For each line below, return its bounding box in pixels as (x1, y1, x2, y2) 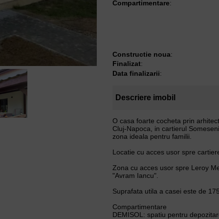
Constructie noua (112, 50, 171, 58)
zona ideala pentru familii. (112, 132, 192, 141)
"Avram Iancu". (112, 172, 158, 180)
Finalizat (112, 60, 141, 68)
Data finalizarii (112, 69, 160, 77)
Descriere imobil (115, 93, 175, 102)
